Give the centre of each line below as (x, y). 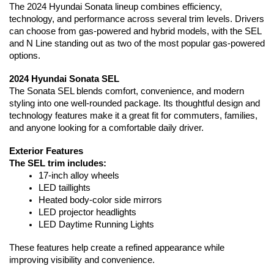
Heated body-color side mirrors (100, 200)
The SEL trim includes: (58, 163)
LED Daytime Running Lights (96, 224)
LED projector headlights (87, 212)
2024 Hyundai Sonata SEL (64, 79)
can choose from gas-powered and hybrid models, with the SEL (135, 31)
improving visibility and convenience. (82, 260)
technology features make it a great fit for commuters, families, (133, 116)
